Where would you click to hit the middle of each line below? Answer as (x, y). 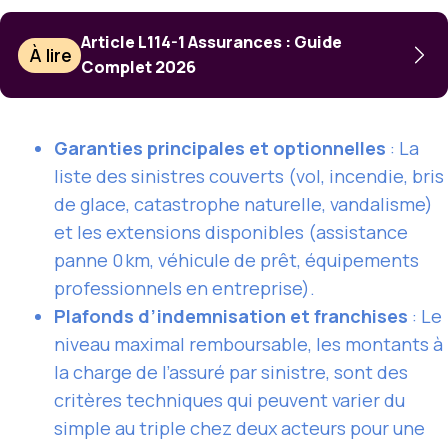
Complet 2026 (139, 67)
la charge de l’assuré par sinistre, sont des (231, 372)
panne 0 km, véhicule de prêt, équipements (236, 260)
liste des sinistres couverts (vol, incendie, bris (249, 176)
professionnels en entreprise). (184, 288)
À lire (51, 55)
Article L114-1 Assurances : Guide (212, 42)
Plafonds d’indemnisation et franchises (231, 316)
